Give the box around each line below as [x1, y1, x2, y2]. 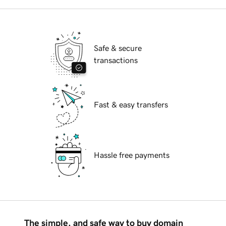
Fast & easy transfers [94, 100, 168, 109]
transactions [94, 56, 138, 65]
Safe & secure [94, 44, 142, 52]
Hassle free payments [94, 151, 169, 159]
